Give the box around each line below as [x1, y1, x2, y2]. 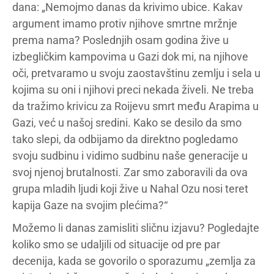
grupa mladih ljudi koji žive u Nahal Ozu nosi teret [12, 182, 248, 195]
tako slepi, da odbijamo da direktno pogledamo [12, 133, 238, 146]
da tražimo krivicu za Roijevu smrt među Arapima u [12, 100, 259, 113]
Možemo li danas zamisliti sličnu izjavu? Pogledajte [12, 221, 259, 234]
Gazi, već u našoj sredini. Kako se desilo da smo [12, 116, 242, 129]
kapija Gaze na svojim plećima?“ [12, 199, 168, 212]
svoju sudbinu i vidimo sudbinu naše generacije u [12, 149, 248, 162]
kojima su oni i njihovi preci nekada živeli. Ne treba [12, 83, 254, 96]
